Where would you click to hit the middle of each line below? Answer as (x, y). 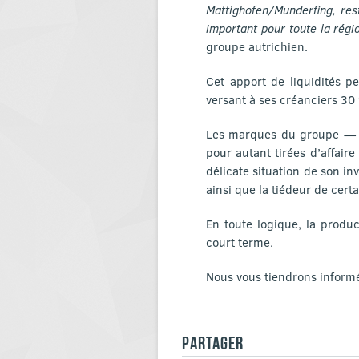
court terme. (240, 242)
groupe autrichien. (257, 46)
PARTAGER (213, 343)
